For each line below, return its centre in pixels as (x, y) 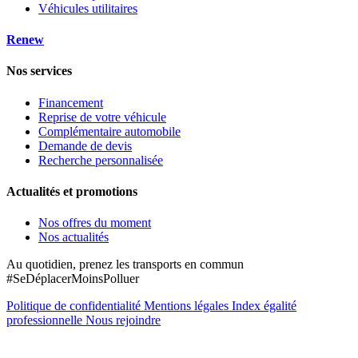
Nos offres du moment (95, 223)
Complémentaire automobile (109, 131)
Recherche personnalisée (101, 160)
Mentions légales (188, 306)
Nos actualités (74, 237)
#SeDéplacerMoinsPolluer (73, 279)
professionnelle (46, 320)
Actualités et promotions (72, 191)
